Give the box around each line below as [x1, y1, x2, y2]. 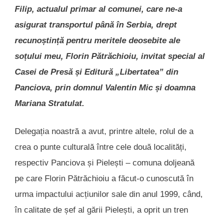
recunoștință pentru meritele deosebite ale [15, 35, 180, 45]
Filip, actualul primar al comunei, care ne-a [15, 4, 182, 14]
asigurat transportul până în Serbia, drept [15, 20, 177, 29]
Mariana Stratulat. [15, 98, 84, 108]
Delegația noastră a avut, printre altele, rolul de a [15, 127, 193, 137]
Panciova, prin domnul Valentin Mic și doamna [15, 82, 195, 92]
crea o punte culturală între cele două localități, [15, 142, 187, 152]
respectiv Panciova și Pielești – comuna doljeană [15, 158, 194, 168]
